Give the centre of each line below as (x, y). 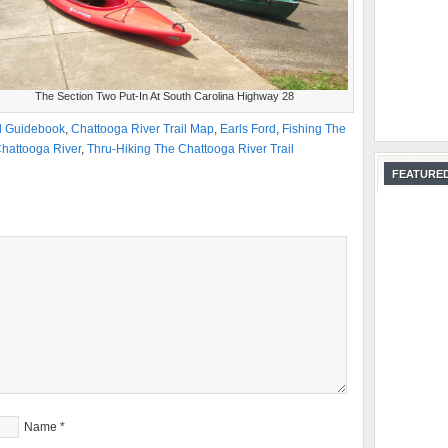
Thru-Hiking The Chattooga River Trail (190, 149)
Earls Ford (248, 129)
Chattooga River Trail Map (142, 129)
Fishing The (314, 129)
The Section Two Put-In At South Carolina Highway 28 (164, 96)
